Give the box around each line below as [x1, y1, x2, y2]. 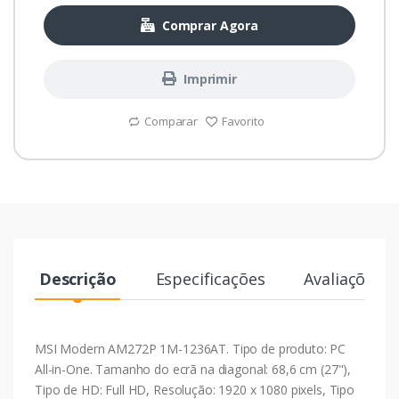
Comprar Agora [161, 17, 258, 34]
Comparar [144, 113, 198, 130]
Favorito [221, 113, 265, 130]
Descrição [38, 268, 117, 290]
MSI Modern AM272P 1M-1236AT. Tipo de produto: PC [35, 340, 346, 358]
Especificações [155, 268, 265, 290]
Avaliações [304, 268, 383, 290]
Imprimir [183, 70, 237, 88]
